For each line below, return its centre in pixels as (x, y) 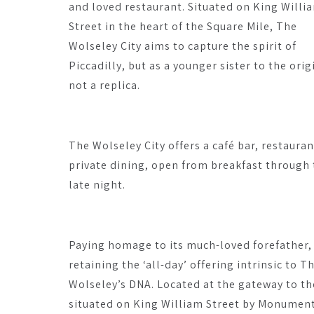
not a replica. (104, 85)
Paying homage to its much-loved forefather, (190, 245)
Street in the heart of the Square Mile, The (183, 26)
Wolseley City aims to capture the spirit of (183, 46)
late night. (97, 185)
